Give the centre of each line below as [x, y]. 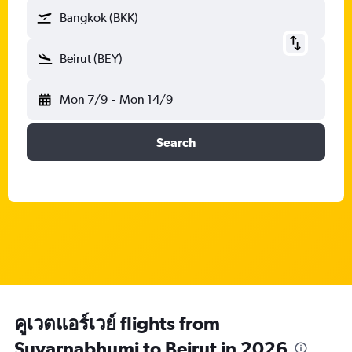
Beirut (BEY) [91, 59]
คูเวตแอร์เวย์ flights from [117, 323]
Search [176, 142]
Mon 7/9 [84, 99]
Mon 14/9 [146, 99]
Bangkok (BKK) [99, 18]
